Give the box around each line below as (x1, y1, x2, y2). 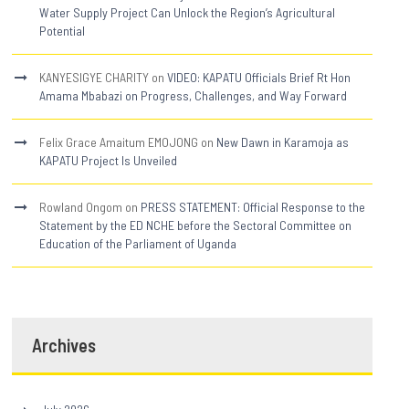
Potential (39, 22, 86, 38)
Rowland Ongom (39, 198, 123, 215)
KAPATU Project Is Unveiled (39, 152, 178, 168)
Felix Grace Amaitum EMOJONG (39, 133, 199, 150)
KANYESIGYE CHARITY (39, 68, 150, 85)
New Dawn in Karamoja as (216, 133, 350, 150)
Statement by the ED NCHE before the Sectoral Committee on (39, 216, 352, 233)
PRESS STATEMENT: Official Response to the (141, 198, 366, 215)
